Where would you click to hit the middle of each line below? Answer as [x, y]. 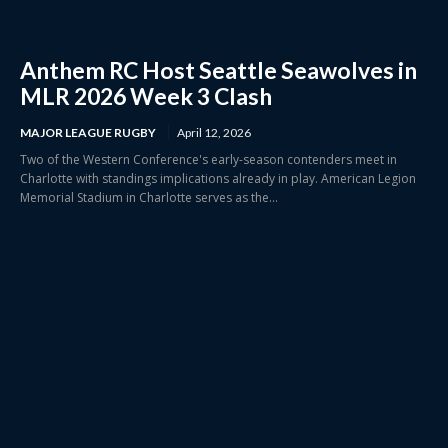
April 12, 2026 [214, 132]
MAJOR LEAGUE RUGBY [88, 132]
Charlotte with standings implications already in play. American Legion [218, 178]
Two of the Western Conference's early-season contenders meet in [208, 159]
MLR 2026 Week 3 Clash [146, 95]
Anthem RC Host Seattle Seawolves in [218, 69]
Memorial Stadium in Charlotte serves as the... [149, 197]
